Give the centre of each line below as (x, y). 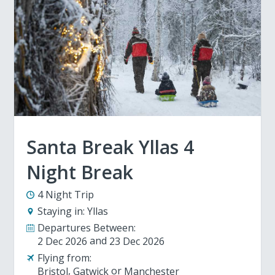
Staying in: (61, 211)
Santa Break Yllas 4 (110, 147)
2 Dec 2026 (63, 241)
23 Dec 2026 (137, 241)
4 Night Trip (66, 195)
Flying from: (65, 258)
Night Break (80, 172)
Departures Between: (87, 228)
